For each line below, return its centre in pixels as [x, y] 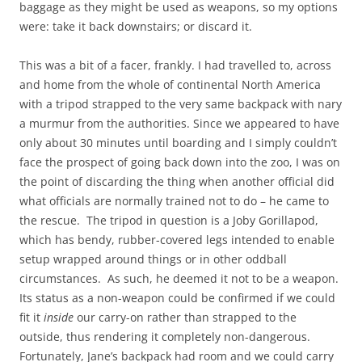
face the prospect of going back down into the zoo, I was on [180, 162]
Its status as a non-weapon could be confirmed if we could [177, 298]
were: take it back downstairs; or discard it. [136, 27]
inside [59, 318]
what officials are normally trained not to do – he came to [174, 201]
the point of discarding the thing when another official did [177, 182]
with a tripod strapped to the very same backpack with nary [181, 104]
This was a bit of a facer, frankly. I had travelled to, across [175, 65]
